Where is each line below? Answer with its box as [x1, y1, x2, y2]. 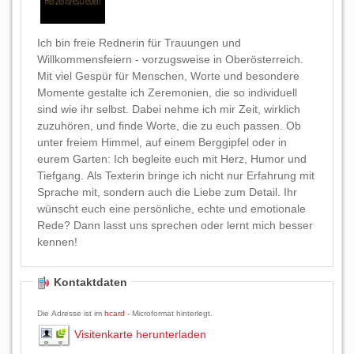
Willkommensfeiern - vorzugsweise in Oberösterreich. [37, 53, 303, 66]
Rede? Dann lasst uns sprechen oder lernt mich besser [37, 219, 313, 232]
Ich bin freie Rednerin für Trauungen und [37, 36, 241, 49]
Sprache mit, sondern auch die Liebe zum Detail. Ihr [37, 186, 297, 198]
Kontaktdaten [54, 276, 127, 288]
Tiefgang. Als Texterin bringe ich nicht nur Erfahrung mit [37, 169, 314, 182]
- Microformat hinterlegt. [125, 309, 213, 318]
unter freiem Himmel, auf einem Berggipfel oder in [37, 136, 287, 149]
